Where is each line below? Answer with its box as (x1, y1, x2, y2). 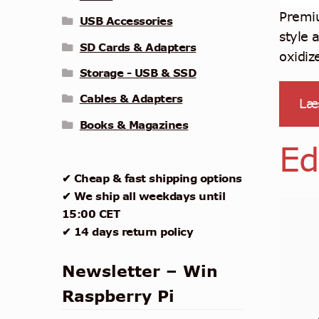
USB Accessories (79, 13, 173, 29)
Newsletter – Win (61, 261, 218, 283)
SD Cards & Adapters (79, 38, 197, 55)
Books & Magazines (79, 116, 189, 132)
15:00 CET (61, 205, 120, 221)
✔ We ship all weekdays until (61, 187, 226, 204)
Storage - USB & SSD (79, 64, 197, 80)
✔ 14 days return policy (61, 223, 194, 239)
